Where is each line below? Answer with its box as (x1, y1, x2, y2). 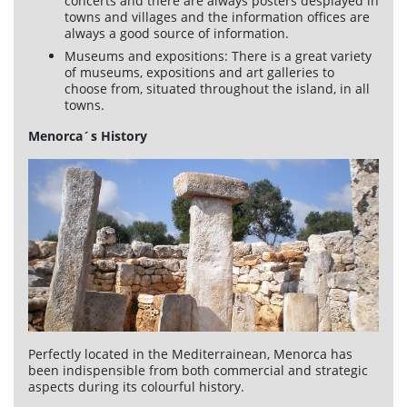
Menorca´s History (28, 127, 147, 145)
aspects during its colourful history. (28, 378, 244, 396)
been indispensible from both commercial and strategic (28, 362, 368, 380)
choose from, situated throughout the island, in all (65, 80, 370, 98)
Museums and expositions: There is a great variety (65, 47, 372, 65)
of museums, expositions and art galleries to (65, 64, 334, 82)
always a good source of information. (65, 25, 289, 43)
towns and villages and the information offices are (65, 8, 370, 26)
